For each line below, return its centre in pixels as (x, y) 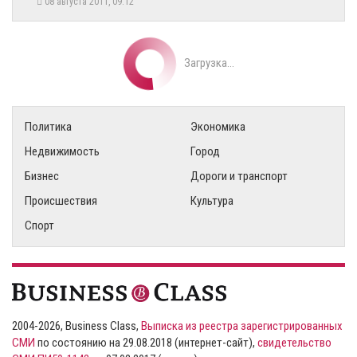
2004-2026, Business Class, (76, 326)
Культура (212, 200)
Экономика (218, 126)
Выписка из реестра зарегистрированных (242, 326)
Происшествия (61, 200)
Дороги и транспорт (239, 176)
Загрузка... (209, 63)
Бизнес (42, 176)
